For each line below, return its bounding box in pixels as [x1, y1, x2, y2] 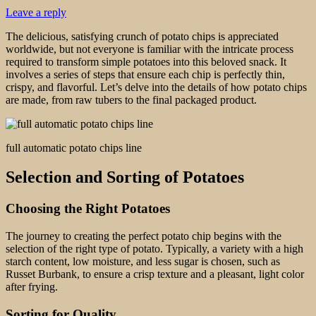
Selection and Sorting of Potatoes [6, 168, 244, 187]
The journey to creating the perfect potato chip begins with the [6, 230, 281, 243]
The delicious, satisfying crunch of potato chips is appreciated [6, 30, 279, 42]
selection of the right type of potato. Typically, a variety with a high [6, 243, 303, 255]
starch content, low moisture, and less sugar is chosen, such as [6, 255, 280, 268]
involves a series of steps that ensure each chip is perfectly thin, [6, 68, 285, 80]
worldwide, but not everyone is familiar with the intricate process [6, 42, 293, 55]
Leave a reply [6, 6, 66, 18]
